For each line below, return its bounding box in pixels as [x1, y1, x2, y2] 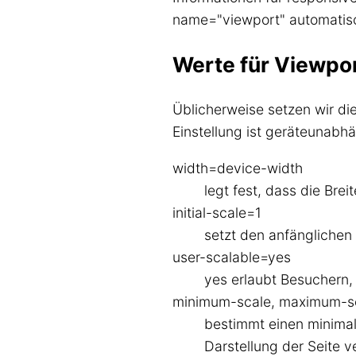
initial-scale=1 [172, 203, 261, 221]
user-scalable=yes [172, 248, 291, 265]
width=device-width [172, 159, 303, 176]
